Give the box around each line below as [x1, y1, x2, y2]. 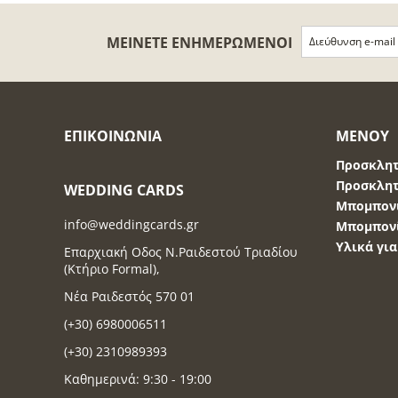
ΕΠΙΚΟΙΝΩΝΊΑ [64, 125, 162, 146]
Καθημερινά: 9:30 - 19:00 [64, 370, 211, 387]
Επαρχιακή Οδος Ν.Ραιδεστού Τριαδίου [64, 243, 298, 260]
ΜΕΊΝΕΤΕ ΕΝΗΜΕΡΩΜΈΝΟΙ [106, 32, 292, 52]
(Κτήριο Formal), [64, 259, 160, 277]
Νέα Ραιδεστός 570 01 [64, 287, 195, 305]
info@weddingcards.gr [64, 215, 199, 233]
